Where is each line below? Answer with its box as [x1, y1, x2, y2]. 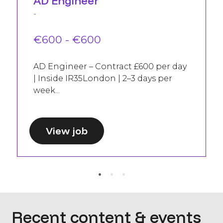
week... [33, 86, 60, 95]
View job [46, 124, 88, 137]
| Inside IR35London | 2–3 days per [33, 74, 172, 83]
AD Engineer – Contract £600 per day [33, 62, 187, 71]
